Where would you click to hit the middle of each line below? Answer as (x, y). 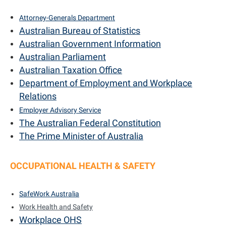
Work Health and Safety (56, 207)
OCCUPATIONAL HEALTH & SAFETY (83, 165)
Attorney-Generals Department (67, 17)
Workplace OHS (50, 219)
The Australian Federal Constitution (90, 123)
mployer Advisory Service (62, 110)
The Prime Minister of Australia (81, 136)
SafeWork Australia (49, 193)
